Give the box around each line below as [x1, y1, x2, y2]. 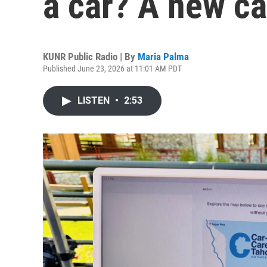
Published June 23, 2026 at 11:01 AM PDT [43, 64, 182, 73]
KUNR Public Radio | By [43, 51, 138, 63]
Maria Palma [138, 51, 189, 63]
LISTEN [77, 95, 112, 106]
